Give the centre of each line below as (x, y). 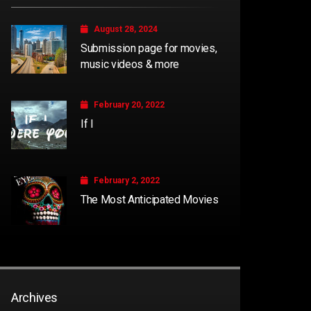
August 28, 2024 (126, 30)
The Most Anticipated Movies (150, 200)
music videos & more (130, 65)
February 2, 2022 (127, 181)
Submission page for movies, (149, 49)
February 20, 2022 (129, 105)
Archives (35, 298)
